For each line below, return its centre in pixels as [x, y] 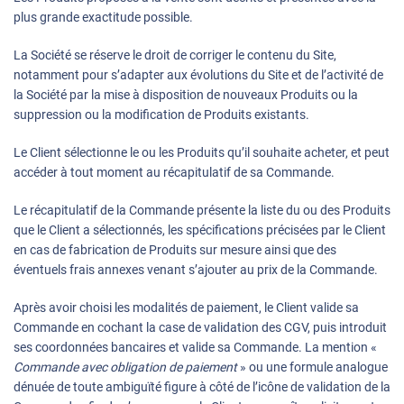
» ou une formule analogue [312, 367]
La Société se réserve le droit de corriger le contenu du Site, [175, 55]
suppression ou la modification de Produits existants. [161, 115]
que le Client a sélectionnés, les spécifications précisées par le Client [200, 230]
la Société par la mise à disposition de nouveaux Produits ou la [186, 95]
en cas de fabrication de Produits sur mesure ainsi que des [175, 250]
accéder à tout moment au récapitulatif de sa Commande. [174, 173]
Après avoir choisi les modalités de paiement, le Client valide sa [186, 308]
